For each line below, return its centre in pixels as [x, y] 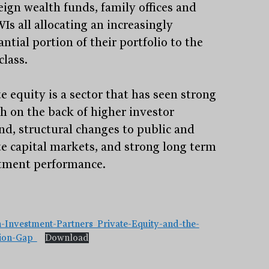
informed [157, 191]
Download [67, 237]
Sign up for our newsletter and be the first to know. [134, 223]
